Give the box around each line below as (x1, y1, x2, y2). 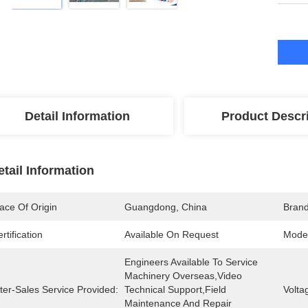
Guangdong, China (124, 201, 207, 212)
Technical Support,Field (124, 284, 226, 295)
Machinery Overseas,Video (124, 270, 242, 281)
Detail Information (24, 109, 130, 123)
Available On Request (124, 229, 219, 240)
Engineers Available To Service (124, 256, 258, 267)
